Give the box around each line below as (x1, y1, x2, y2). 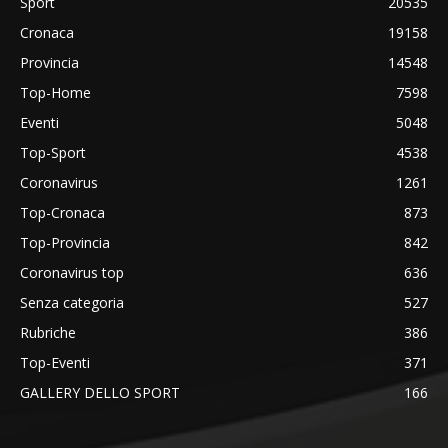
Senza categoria (20, 293, 124, 313)
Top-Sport (20, 143, 86, 163)
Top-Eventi (20, 353, 90, 373)
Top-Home (20, 83, 91, 103)
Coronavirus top (20, 263, 124, 283)
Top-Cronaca (20, 203, 105, 223)
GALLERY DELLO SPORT (20, 383, 180, 403)
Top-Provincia (20, 233, 110, 253)
